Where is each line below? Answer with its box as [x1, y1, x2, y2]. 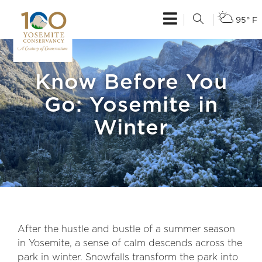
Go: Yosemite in [44, 94, 218, 116]
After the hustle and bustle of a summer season [18, 225, 235, 234]
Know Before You [35, 71, 227, 93]
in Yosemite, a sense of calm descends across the [18, 239, 242, 248]
